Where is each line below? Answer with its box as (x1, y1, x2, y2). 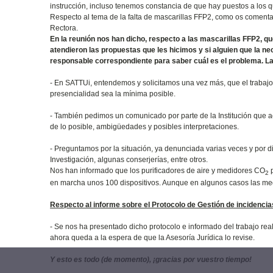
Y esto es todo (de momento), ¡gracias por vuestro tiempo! (50, 255, 252, 264)
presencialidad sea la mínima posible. (50, 89, 176, 98)
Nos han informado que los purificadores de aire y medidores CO (50, 166, 266, 175)
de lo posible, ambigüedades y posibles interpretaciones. (50, 122, 239, 131)
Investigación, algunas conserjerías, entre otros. (50, 155, 208, 164)
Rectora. (50, 23, 79, 32)
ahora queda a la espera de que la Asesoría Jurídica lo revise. (50, 233, 255, 243)
